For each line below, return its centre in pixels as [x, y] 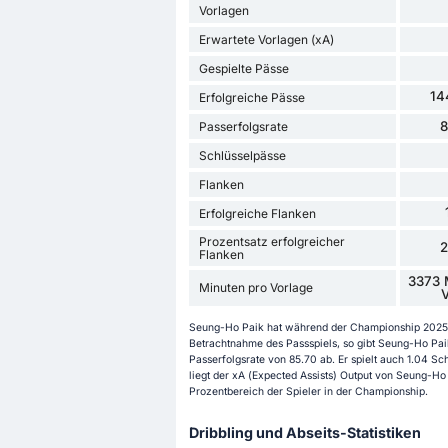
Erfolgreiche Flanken [257, 213]
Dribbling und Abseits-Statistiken [304, 433]
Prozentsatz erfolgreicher [271, 241]
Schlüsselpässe [242, 155]
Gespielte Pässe [243, 68]
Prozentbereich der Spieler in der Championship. [308, 392]
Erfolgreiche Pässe [251, 97]
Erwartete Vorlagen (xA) [266, 39]
